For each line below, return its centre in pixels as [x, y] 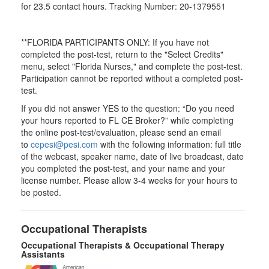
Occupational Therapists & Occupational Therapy [123, 245]
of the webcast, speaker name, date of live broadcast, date [132, 156]
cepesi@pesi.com [64, 144]
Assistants [43, 254]
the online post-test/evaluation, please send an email [121, 132]
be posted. [41, 192]
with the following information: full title [170, 144]
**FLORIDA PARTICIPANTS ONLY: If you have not [115, 42]
